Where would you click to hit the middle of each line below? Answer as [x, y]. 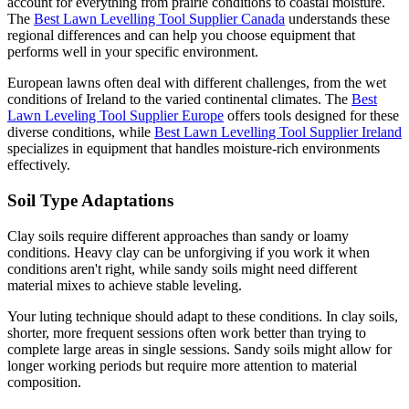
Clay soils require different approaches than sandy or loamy [178, 236]
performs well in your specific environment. [133, 52]
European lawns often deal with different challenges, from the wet [197, 83]
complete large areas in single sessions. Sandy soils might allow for [199, 349]
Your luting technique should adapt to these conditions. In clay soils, [203, 316]
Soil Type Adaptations [90, 201]
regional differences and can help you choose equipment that [181, 36]
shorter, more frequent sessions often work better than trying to [187, 332]
